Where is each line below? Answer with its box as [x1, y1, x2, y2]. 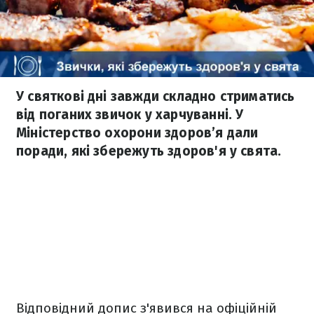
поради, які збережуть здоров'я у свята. [16, 143, 282, 159]
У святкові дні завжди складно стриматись [16, 88, 295, 104]
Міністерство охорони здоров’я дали [16, 125, 259, 141]
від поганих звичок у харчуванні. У [16, 107, 244, 123]
